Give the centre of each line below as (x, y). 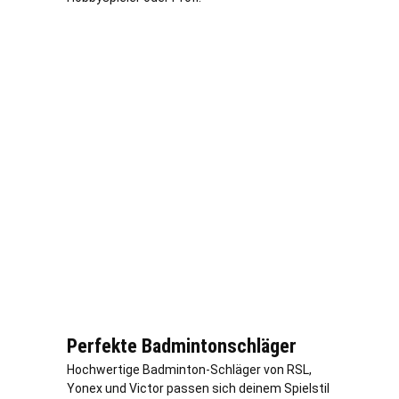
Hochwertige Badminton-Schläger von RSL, (189, 370)
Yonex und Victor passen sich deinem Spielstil (198, 389)
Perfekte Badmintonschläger (182, 346)
